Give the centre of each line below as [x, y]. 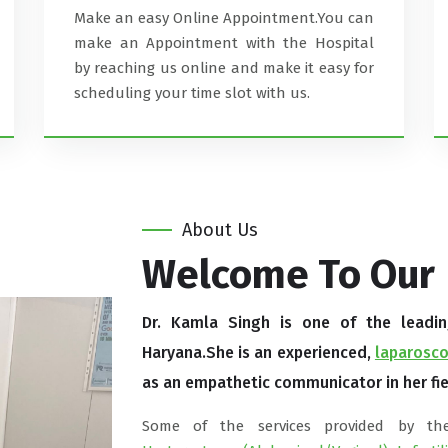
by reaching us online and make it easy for [224, 68]
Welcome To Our [292, 275]
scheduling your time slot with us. [192, 93]
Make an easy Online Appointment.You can [224, 18]
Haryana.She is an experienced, [258, 352]
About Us [219, 230]
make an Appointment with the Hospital [224, 43]
